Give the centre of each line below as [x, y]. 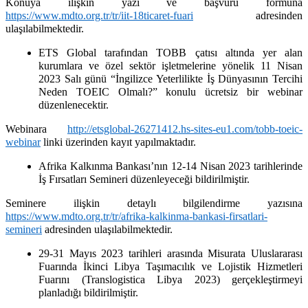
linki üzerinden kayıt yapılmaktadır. [118, 142]
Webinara [36, 129]
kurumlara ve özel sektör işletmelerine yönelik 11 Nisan [170, 65]
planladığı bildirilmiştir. [88, 292]
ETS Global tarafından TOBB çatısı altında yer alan [170, 52]
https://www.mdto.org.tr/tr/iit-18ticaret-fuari [99, 15]
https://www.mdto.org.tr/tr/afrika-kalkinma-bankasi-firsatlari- [136, 216]
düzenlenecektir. [74, 104]
